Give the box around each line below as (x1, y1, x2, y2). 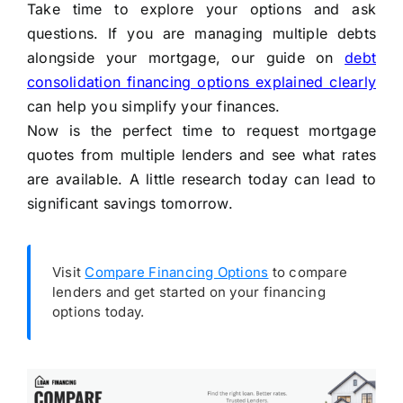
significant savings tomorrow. (26, 194, 233, 213)
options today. (51, 303, 145, 321)
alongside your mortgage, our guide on (26, 49, 345, 67)
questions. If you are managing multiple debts (26, 24, 377, 43)
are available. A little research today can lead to (26, 170, 377, 189)
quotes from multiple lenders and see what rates (26, 146, 377, 165)
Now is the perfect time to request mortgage (26, 121, 377, 140)
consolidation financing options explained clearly (26, 73, 377, 92)
